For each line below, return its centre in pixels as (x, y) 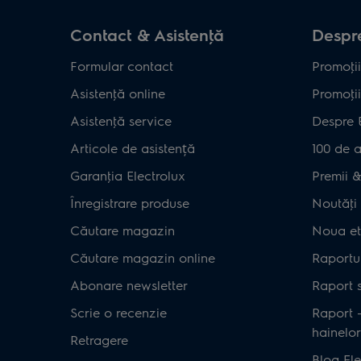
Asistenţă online (118, 93)
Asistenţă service (121, 120)
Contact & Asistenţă (147, 34)
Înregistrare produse (130, 202)
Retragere (99, 339)
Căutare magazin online (143, 257)
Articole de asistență (133, 147)
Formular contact (122, 65)
